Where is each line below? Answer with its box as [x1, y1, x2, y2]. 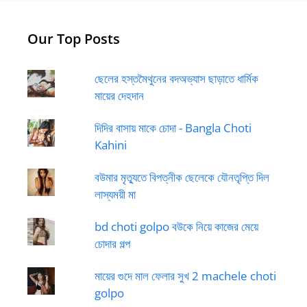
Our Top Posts [27, 29, 120, 48]
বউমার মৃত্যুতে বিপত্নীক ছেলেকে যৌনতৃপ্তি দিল [94, 169, 269, 185]
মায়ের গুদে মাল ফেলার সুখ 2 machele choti [94, 268, 276, 284]
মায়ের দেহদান [94, 88, 144, 103]
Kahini [94, 137, 127, 153]
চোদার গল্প [94, 236, 130, 251]
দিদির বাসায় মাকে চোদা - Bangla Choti [94, 120, 251, 136]
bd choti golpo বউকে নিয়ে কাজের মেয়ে [94, 219, 258, 234]
